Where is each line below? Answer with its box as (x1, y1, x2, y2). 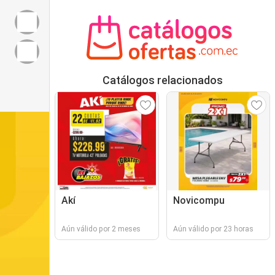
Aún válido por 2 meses (61, 225, 141, 233)
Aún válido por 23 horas (172, 225, 254, 233)
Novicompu (172, 195, 225, 206)
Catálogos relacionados (102, 74, 223, 87)
